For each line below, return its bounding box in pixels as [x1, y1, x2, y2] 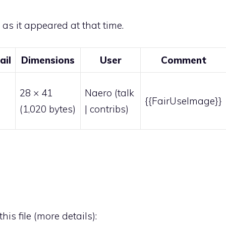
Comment [160, 54, 206, 67]
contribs [90, 103, 126, 116]
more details [37, 210, 92, 222]
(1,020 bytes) [20, 103, 76, 116]
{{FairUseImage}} [145, 95, 222, 107]
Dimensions [21, 54, 75, 67]
